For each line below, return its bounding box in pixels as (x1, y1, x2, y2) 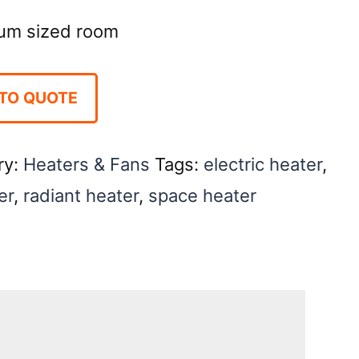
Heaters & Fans (22, 153, 150, 175)
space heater (147, 184, 256, 206)
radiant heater (22, 184, 139, 206)
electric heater (203, 153, 322, 175)
